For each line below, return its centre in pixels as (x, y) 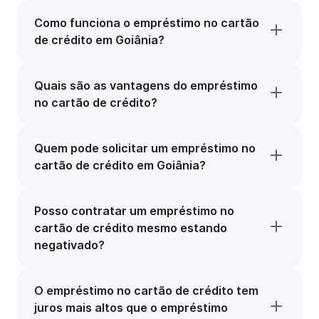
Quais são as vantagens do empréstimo (146, 85)
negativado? (69, 245)
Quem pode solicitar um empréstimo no (145, 148)
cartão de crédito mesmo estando (131, 228)
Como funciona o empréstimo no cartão (147, 23)
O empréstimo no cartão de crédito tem (146, 291)
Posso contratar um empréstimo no (134, 211)
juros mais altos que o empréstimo (131, 308)
